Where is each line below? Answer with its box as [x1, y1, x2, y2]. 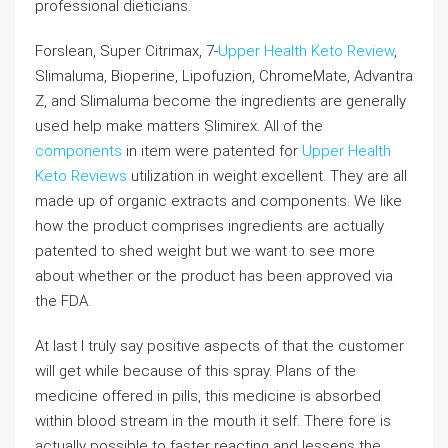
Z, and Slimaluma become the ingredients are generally [35, 91, 406, 110]
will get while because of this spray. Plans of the [35, 361, 356, 380]
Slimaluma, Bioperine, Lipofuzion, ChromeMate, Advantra [35, 66, 413, 85]
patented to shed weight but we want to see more [35, 241, 375, 260]
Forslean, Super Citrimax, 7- [35, 41, 218, 60]
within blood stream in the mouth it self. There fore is [35, 411, 391, 430]
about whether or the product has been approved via [35, 266, 393, 285]
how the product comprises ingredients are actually [35, 216, 384, 235]
